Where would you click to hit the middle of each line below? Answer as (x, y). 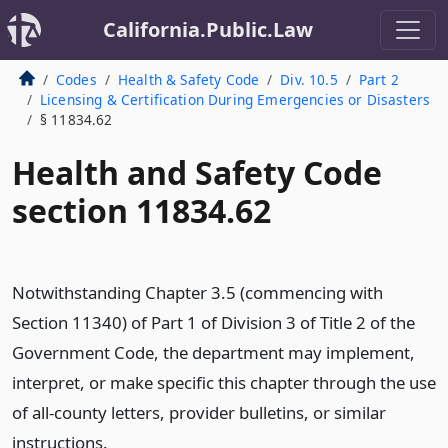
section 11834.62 (141, 210)
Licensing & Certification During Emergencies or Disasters (235, 99)
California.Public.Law (208, 29)
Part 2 (378, 79)
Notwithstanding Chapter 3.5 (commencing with (197, 292)
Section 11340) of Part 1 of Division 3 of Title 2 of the (213, 322)
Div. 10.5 (309, 79)
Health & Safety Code (188, 79)
